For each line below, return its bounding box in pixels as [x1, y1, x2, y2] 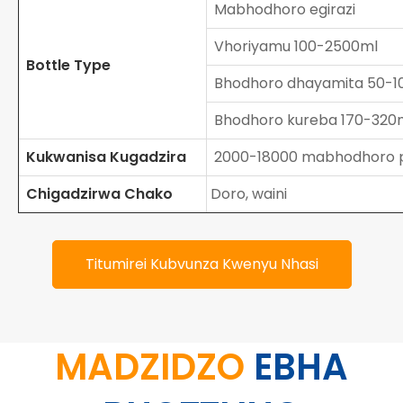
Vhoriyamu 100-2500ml [207, 35, 378, 57]
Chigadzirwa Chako [19, 183, 173, 204]
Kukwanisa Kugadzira [19, 146, 186, 167]
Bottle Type [19, 54, 111, 76]
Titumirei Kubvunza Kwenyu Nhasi [85, 253, 318, 274]
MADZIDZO [55, 341, 254, 392]
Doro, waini [207, 183, 287, 204]
